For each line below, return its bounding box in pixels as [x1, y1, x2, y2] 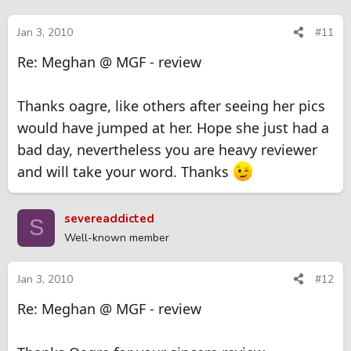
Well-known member [64, 230, 169, 245]
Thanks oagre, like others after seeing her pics [17, 96, 325, 116]
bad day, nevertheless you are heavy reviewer [17, 140, 317, 160]
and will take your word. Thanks [17, 162, 233, 182]
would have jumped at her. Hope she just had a [17, 118, 329, 138]
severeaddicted [64, 210, 154, 226]
